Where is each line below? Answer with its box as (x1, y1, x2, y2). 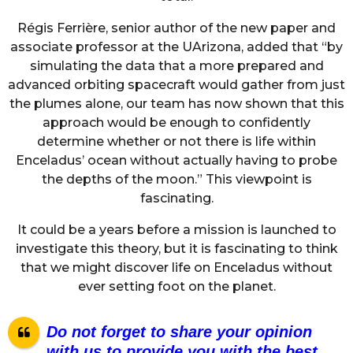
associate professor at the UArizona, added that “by (10, 39, 343, 55)
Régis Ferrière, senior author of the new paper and (17, 20, 336, 36)
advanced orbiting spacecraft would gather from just (8, 77, 345, 93)
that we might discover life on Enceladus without (20, 260, 333, 276)
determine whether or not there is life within (37, 134, 316, 150)
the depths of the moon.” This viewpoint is (41, 172, 312, 188)
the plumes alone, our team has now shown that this (9, 96, 344, 112)
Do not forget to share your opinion (46, 322, 312, 340)
